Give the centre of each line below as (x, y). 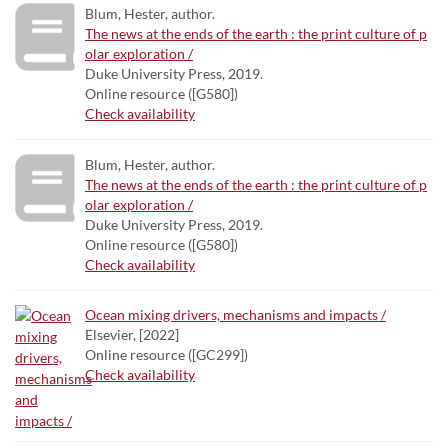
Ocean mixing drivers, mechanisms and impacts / (235, 314)
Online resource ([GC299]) (166, 354)
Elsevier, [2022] (132, 334)
